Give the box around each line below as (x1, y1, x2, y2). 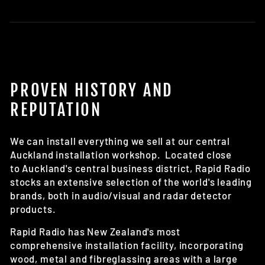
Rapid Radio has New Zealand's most (10, 225, 181, 238)
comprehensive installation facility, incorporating (10, 239, 244, 251)
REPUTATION (10, 99, 102, 121)
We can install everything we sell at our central (10, 135, 230, 147)
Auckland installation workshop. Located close (10, 148, 232, 161)
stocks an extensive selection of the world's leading (10, 176, 253, 188)
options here (10, 9, 69, 21)
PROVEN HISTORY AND (10, 80, 173, 101)
